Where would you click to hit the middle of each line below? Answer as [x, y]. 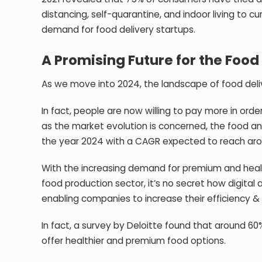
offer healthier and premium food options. [134, 240]
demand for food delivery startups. [119, 29]
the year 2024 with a [89, 141]
